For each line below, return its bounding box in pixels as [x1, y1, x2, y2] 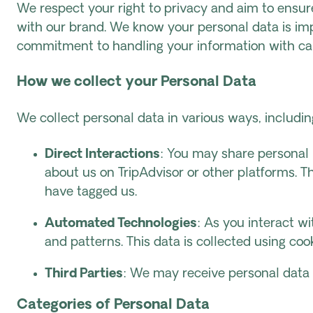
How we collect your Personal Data [17, 75, 256, 89]
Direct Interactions [45, 148, 160, 161]
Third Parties [45, 268, 123, 281]
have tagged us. [45, 186, 137, 199]
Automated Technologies [45, 217, 197, 231]
